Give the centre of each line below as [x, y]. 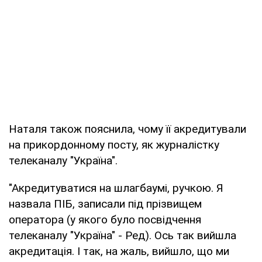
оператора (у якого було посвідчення [105, 219]
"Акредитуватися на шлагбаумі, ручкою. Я [116, 188]
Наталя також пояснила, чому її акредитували [127, 129]
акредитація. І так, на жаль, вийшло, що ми [119, 251]
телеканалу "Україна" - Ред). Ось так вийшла [123, 235]
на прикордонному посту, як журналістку [114, 144]
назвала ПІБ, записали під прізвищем [105, 204]
